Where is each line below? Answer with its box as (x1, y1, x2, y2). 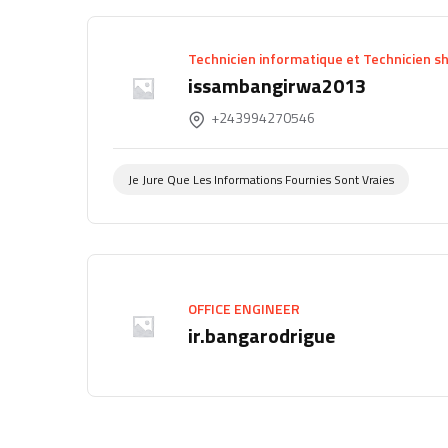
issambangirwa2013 (188, 69, 366, 101)
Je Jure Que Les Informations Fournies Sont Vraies (128, 170, 394, 190)
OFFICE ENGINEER (188, 298, 300, 320)
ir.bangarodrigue (188, 320, 335, 352)
